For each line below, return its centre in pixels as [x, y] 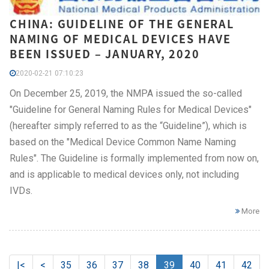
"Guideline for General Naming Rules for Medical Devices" [131, 110]
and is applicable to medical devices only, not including [124, 175]
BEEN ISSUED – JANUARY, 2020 [105, 54]
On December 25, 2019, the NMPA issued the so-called [126, 94]
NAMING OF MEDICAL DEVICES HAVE [120, 39]
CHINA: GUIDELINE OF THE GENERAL [122, 24]
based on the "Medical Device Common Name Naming [123, 142]
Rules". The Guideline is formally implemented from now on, [134, 159]
